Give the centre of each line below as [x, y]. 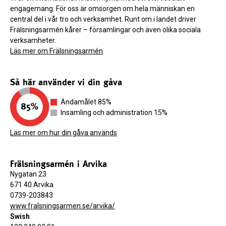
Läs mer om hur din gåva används [64, 133]
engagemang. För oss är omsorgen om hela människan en [102, 9]
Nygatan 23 [28, 174]
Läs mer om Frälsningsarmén [56, 51]
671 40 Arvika [32, 185]
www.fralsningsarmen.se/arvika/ [63, 206]
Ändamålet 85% [86, 102]
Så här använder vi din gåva [66, 82]
